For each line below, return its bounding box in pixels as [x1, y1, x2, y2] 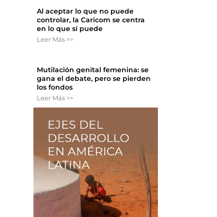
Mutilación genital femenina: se [37, 65, 149, 75]
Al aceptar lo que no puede [37, 7, 134, 16]
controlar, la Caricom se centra [37, 15, 145, 25]
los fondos [37, 83, 73, 92]
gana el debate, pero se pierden [37, 74, 151, 83]
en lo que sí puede [37, 24, 103, 33]
